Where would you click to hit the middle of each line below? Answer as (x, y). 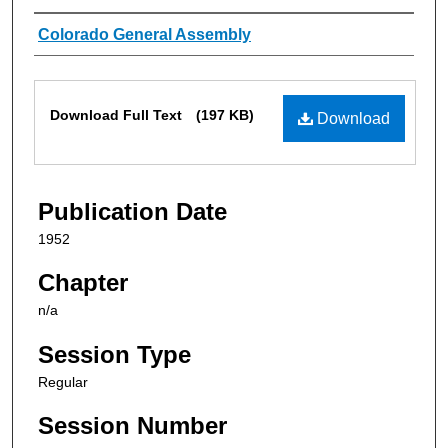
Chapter (83, 283)
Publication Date (132, 211)
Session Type (114, 354)
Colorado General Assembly (144, 34)
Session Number (132, 426)
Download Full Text (118, 114)
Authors (75, 34)
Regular (63, 381)
